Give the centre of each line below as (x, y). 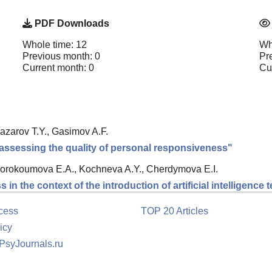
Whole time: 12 (55, 44)
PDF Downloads (71, 23)
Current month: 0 (58, 67)
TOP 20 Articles (175, 211)
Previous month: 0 (61, 56)
